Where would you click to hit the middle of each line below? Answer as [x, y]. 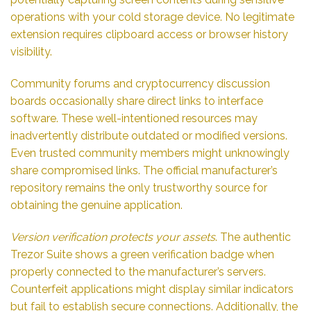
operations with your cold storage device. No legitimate [152, 17]
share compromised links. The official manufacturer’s [144, 170]
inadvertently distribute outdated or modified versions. [149, 135]
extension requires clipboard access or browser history [149, 35]
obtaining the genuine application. [96, 205]
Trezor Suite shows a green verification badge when [142, 254]
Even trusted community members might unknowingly [150, 153]
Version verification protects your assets [113, 237]
